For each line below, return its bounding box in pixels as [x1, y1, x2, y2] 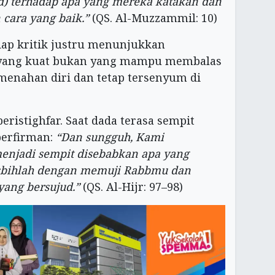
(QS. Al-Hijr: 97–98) [80, 179, 183, 194]
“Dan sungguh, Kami [56, 129, 164, 144]
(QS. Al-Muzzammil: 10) [89, 10, 217, 25]
